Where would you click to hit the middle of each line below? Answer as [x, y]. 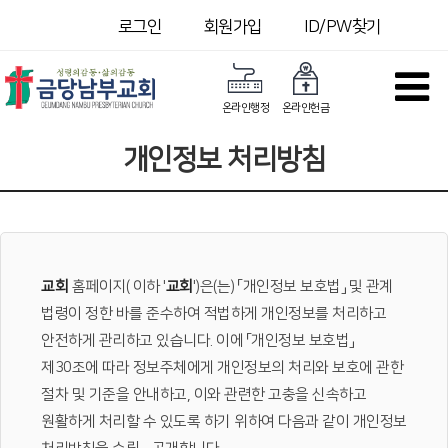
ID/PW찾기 [342, 27]
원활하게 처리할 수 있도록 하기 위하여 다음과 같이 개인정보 [224, 421]
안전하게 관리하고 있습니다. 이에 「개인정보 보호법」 [197, 340]
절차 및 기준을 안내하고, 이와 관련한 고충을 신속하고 [203, 394]
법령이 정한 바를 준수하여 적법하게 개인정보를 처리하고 [213, 313]
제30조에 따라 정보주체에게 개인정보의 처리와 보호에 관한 [222, 367]
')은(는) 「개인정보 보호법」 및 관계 [292, 286]
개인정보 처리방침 [224, 159]
